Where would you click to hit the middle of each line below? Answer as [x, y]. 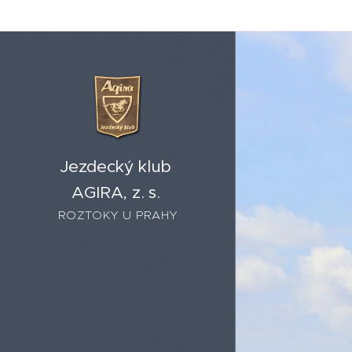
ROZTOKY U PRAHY [118, 215]
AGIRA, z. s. [118, 192]
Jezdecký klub [118, 167]
